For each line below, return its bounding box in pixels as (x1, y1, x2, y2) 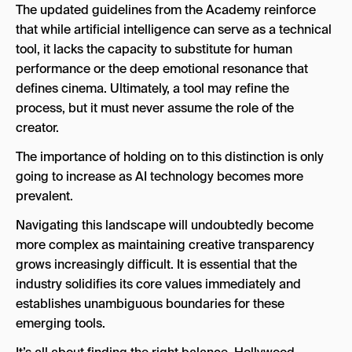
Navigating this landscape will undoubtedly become (16, 217, 313, 233)
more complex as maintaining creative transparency (16, 236, 314, 253)
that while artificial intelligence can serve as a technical (16, 21, 332, 38)
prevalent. (16, 188, 73, 204)
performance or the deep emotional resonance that (16, 60, 308, 77)
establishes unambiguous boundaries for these (16, 295, 284, 312)
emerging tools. (16, 315, 105, 332)
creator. (16, 119, 59, 136)
